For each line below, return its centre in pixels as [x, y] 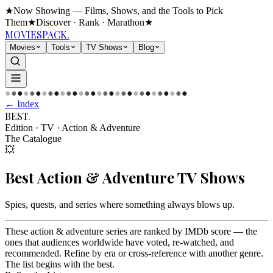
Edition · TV [30, 128]
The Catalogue [33, 139]
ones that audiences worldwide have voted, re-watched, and [119, 242]
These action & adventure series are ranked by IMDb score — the [131, 231]
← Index [22, 104]
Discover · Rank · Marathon [90, 22]
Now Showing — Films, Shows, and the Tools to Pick [118, 11]
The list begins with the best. [60, 264]
